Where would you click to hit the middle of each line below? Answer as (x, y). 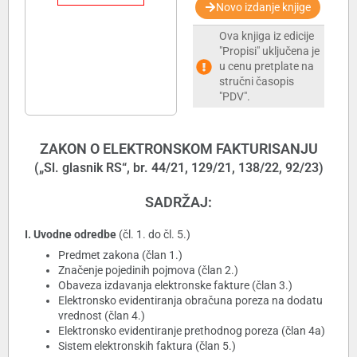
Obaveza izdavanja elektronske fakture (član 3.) (175, 286)
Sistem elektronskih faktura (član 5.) (147, 346)
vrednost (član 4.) (102, 316)
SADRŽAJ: (178, 202)
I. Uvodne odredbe (71, 235)
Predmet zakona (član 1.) (120, 255)
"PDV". (234, 97)
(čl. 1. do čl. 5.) (153, 235)
